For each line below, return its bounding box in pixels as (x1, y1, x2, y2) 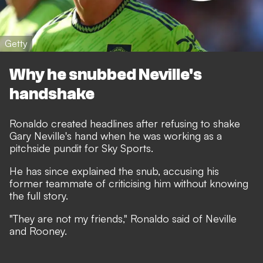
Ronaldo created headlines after (9, 117, 161, 130)
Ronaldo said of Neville (130, 212, 237, 225)
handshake (9, 85, 95, 104)
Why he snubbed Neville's (9, 65, 202, 85)
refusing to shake (161, 117, 240, 130)
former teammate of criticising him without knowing (9, 177, 248, 190)
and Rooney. (9, 224, 67, 238)
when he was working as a (97, 129, 222, 143)
